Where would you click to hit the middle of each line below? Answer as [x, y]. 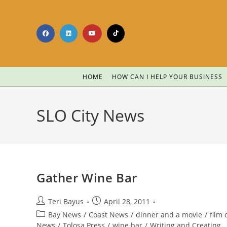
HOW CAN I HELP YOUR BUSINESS [167, 77]
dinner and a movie [169, 215]
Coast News [108, 215]
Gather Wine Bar [87, 178]
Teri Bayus [66, 201]
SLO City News [90, 115]
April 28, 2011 [127, 201]
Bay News [65, 215]
